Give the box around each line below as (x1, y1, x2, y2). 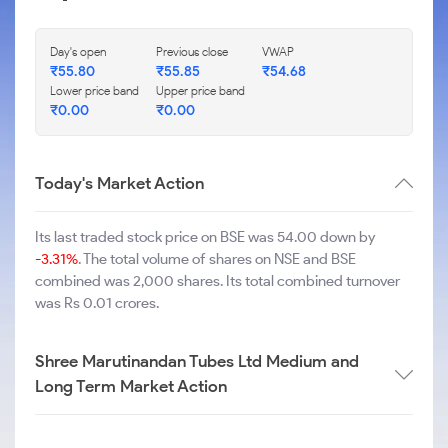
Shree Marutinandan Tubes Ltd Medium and (35, 351, 359, 371)
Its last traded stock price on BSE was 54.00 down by (35, 228, 375, 246)
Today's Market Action (35, 173, 204, 193)
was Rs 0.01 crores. (35, 294, 159, 312)
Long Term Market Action (35, 376, 227, 396)
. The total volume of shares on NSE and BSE (78, 250, 356, 268)
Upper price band (156, 83, 245, 98)
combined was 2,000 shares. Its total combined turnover (35, 272, 400, 290)
